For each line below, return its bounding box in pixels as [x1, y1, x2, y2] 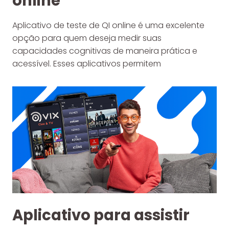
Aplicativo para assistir [12, 204, 190, 225]
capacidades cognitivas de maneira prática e [12, 45, 197, 57]
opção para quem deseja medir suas [12, 32, 162, 44]
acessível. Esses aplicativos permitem [12, 58, 161, 70]
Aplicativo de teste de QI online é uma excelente [12, 19, 204, 32]
